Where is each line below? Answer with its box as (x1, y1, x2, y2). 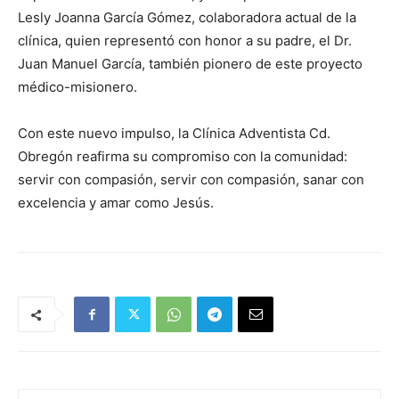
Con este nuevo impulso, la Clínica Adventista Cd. (18, 125, 330, 142)
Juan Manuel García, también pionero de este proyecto (18, 55, 362, 72)
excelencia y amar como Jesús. (18, 194, 214, 211)
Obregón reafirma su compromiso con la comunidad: (18, 148, 347, 165)
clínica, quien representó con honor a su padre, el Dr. (18, 32, 352, 49)
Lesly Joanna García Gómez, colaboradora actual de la (18, 9, 356, 26)
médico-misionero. (18, 78, 137, 95)
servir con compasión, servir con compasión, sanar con (18, 171, 364, 188)
